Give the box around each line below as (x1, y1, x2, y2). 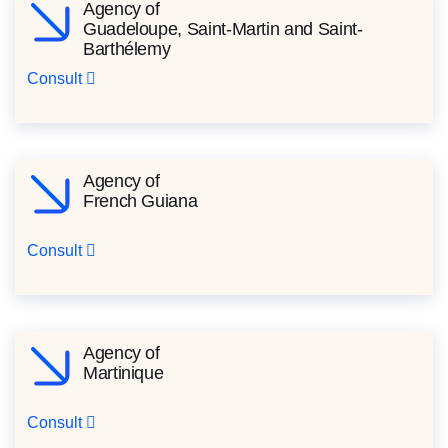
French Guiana (83, 190, 198, 211)
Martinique (83, 362, 164, 383)
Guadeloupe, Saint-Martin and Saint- (83, 18, 363, 39)
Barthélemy (83, 38, 171, 59)
